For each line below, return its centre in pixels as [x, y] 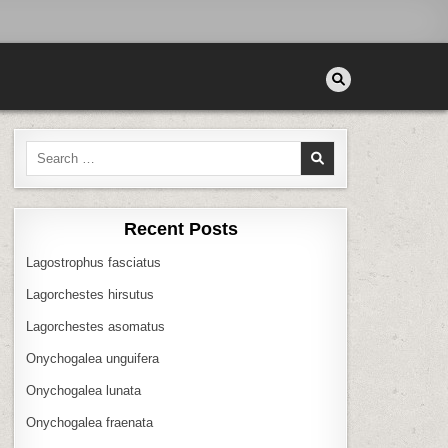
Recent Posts [180, 229]
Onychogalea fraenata [90, 422]
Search [46, 149]
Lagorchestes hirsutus [90, 294]
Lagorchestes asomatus [96, 326]
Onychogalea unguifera [93, 358]
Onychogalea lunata [84, 390]
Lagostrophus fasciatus [94, 262]
